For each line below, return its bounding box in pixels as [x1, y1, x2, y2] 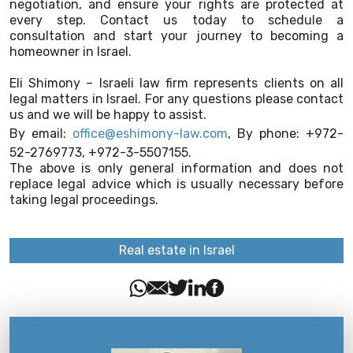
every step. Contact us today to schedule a [9, 13, 344, 28]
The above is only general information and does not [9, 161, 344, 176]
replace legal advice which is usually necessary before [9, 176, 344, 191]
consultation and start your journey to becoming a [9, 28, 344, 43]
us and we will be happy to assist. [9, 107, 206, 122]
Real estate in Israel [118, 243, 235, 258]
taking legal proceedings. [9, 192, 158, 207]
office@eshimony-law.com [72, 126, 228, 141]
